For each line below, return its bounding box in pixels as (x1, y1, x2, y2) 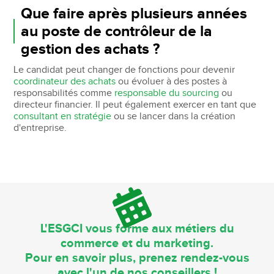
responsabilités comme (13, 87, 115, 99)
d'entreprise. (13, 122, 67, 134)
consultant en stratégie (13, 110, 112, 122)
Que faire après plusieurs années (21, 4, 248, 23)
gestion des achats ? (21, 39, 160, 59)
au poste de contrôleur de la (21, 21, 213, 41)
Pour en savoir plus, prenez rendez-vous (24, 250, 250, 265)
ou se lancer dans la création (111, 110, 236, 122)
